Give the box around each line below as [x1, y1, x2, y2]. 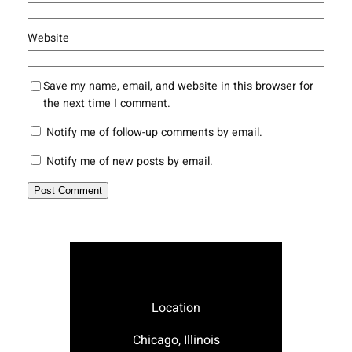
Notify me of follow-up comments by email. [46, 124, 262, 141]
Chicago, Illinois [132, 330, 220, 350]
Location [152, 298, 200, 317]
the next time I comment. [42, 94, 170, 112]
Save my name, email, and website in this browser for [42, 77, 313, 94]
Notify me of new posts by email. [46, 153, 213, 170]
